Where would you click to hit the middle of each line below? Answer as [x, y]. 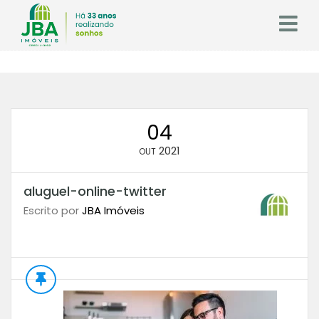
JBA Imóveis [113, 210]
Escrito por [52, 210]
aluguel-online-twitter [95, 191]
